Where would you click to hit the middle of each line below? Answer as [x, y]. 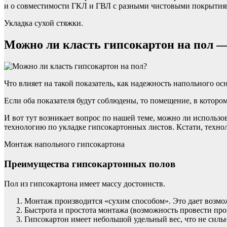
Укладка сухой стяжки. [44, 23]
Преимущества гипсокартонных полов [90, 164]
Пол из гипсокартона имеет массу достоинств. [85, 183]
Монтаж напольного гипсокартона [64, 144]
